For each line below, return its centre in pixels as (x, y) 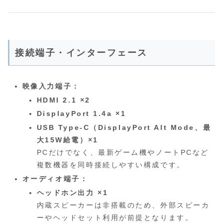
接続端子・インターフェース (81, 53)
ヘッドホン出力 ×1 (72, 192)
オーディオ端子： (55, 179)
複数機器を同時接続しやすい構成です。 (111, 165)
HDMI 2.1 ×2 (63, 100)
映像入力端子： (51, 86)
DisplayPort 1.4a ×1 (81, 114)
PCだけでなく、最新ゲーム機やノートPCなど (123, 153)
